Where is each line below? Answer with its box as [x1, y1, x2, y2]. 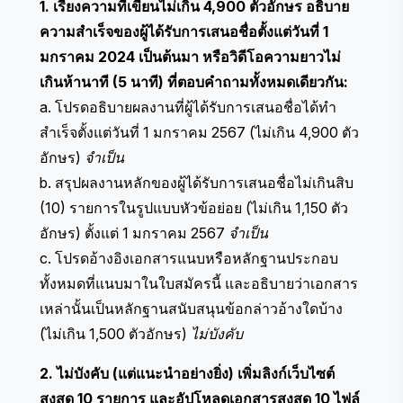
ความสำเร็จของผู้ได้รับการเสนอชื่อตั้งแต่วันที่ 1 [40, 22, 328, 40]
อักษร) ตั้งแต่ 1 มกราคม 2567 [40, 223, 228, 242]
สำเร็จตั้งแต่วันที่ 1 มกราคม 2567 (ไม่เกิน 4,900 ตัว [40, 122, 359, 141]
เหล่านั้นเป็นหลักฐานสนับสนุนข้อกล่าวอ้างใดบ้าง [40, 299, 343, 318]
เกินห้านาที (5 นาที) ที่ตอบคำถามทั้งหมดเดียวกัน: [40, 72, 348, 91]
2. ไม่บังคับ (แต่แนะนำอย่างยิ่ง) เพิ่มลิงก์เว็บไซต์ [40, 363, 335, 382]
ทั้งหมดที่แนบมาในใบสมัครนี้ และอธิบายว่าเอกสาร [40, 273, 358, 292]
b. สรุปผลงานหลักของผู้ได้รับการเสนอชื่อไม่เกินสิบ [40, 173, 354, 192]
